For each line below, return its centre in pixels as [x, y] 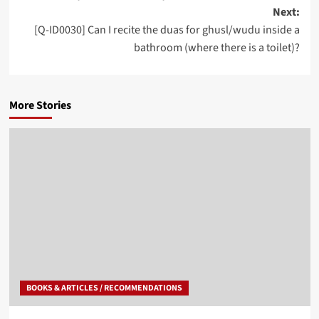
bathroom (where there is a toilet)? [216, 47]
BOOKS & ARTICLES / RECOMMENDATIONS [104, 288]
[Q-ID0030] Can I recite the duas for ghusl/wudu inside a [167, 30]
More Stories [40, 105]
